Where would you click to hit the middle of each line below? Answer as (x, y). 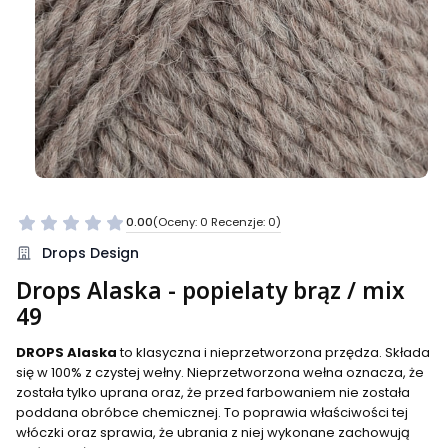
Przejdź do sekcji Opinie (210, 233)
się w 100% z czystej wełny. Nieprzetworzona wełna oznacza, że (220, 372)
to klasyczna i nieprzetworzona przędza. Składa (273, 352)
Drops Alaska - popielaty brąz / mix (210, 290)
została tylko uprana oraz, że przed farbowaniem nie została (213, 392)
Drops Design (90, 252)
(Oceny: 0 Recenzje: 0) (217, 222)
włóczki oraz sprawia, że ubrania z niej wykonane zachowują (213, 432)
